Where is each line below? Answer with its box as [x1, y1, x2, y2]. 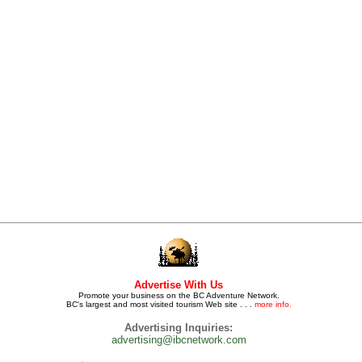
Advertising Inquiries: [124, 322, 233, 334]
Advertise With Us [134, 279, 223, 291]
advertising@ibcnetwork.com [111, 334, 246, 346]
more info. [254, 300, 292, 309]
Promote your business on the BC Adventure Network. [78, 291, 280, 300]
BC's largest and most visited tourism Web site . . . [65, 300, 255, 309]
